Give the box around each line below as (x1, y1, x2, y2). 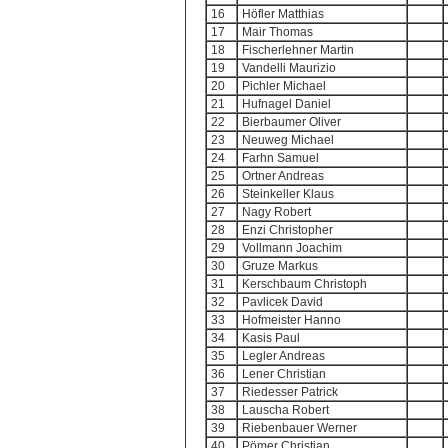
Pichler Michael (242, 79, 326, 93)
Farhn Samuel (242, 151, 319, 165)
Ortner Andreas (242, 169, 324, 183)
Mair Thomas (242, 25, 313, 39)
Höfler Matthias (242, 7, 324, 21)
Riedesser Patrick (242, 385, 338, 399)
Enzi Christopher (242, 223, 333, 237)
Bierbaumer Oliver (242, 115, 341, 129)
